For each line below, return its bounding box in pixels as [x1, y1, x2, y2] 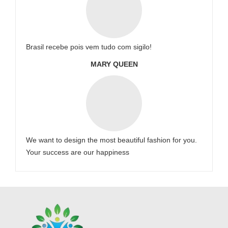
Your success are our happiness [26, 148, 129, 156]
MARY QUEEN [90, 60, 138, 68]
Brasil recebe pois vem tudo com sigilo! [26, 43, 152, 51]
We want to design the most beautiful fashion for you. [26, 136, 197, 144]
